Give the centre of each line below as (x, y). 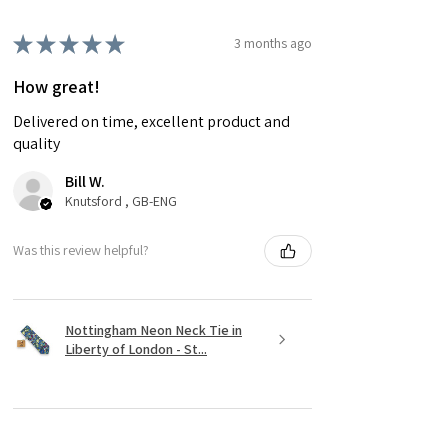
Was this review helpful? (81, 250)
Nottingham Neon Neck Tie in (153, 329)
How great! (56, 86)
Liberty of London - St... (136, 348)
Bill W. (85, 181)
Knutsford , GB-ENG (121, 200)
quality (36, 143)
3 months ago (273, 43)
